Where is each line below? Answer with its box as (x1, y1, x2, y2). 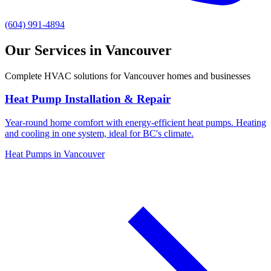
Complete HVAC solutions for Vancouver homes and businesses (5, 70, 250, 81)
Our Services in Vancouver (5, 42, 172, 58)
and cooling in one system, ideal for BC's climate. (5, 128, 194, 139)
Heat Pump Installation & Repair (5, 93, 171, 106)
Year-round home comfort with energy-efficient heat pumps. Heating (5, 117, 266, 128)
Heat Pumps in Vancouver (5, 149, 105, 160)
